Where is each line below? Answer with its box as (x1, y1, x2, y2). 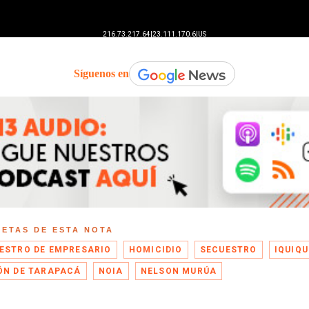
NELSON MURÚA (140, 266, 217, 276)
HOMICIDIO (128, 244, 183, 255)
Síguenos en (74, 68, 129, 80)
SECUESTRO (199, 244, 257, 255)
